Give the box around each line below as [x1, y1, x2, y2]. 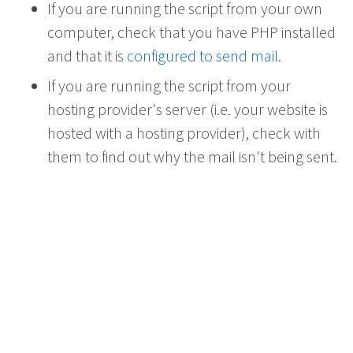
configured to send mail [127, 46, 278, 65]
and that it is [47, 46, 127, 65]
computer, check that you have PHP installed [47, 22, 336, 42]
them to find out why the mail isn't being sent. [47, 147, 337, 166]
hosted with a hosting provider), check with [47, 123, 321, 143]
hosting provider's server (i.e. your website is [47, 99, 328, 119]
